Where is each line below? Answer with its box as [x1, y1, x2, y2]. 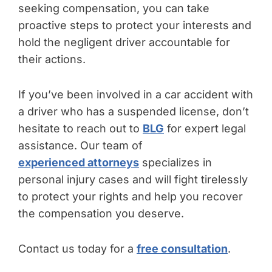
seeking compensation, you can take [18, 2, 209, 15]
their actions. [18, 53, 86, 66]
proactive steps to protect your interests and [18, 19, 251, 32]
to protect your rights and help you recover [18, 190, 243, 203]
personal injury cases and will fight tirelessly [18, 173, 248, 186]
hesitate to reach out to [18, 122, 143, 135]
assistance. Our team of [18, 139, 143, 152]
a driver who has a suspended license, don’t [18, 105, 249, 118]
